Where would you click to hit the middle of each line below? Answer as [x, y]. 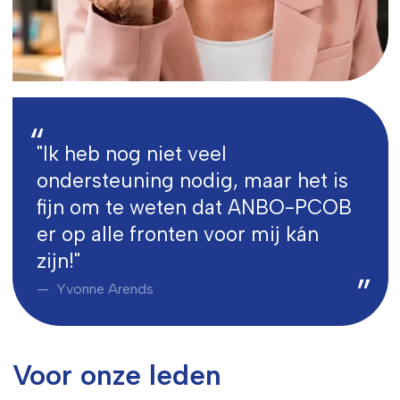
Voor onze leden [117, 375]
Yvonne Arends [103, 288]
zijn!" [58, 262]
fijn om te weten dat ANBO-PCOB [194, 208]
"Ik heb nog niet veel [131, 154]
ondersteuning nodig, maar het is [192, 181]
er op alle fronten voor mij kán [177, 235]
